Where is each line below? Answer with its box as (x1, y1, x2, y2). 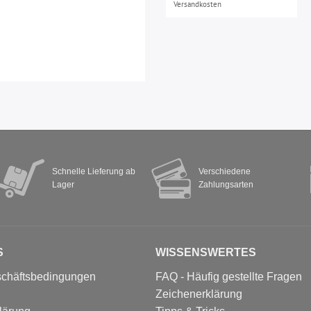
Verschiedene (198, 166, 251, 176)
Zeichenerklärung (155, 287, 242, 300)
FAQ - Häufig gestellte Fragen (155, 270, 302, 283)
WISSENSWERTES (155, 246, 256, 258)
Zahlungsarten (198, 179, 253, 190)
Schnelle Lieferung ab (51, 166, 135, 176)
